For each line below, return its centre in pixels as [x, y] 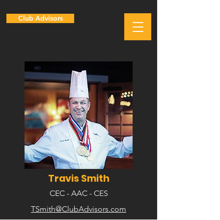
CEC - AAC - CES [79, 193]
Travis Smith [79, 179]
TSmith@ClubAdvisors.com [79, 209]
